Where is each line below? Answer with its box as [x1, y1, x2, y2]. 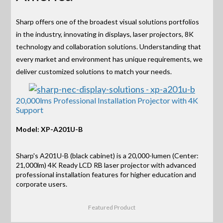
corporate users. [16, 180, 68, 189]
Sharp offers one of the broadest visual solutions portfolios [16, 17, 200, 26]
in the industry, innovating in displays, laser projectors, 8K [16, 29, 194, 38]
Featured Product [88, 204, 136, 212]
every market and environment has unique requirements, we [16, 54, 203, 63]
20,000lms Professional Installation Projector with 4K [16, 95, 199, 105]
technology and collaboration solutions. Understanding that [16, 42, 202, 51]
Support [16, 105, 44, 114]
